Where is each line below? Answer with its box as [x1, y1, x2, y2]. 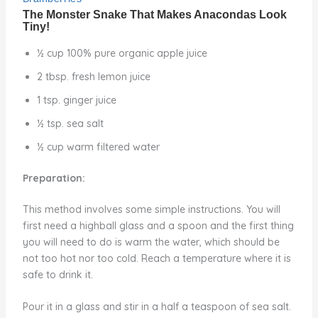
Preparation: [22, 172, 85, 185]
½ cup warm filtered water [36, 141, 160, 154]
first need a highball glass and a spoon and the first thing [22, 219, 294, 233]
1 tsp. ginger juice [36, 94, 116, 107]
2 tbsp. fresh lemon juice [36, 70, 150, 84]
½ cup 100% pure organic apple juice [36, 47, 207, 60]
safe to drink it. [22, 268, 93, 282]
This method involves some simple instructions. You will [22, 203, 280, 216]
